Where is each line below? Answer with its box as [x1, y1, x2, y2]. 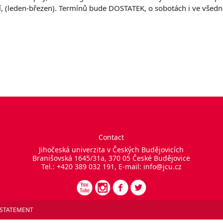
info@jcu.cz [143, 162, 182, 171]
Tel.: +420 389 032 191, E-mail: [41, 162, 143, 171]
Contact [99, 132, 124, 142]
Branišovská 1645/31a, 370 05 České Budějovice [32, 153, 190, 163]
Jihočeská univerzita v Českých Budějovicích [39, 145, 184, 154]
